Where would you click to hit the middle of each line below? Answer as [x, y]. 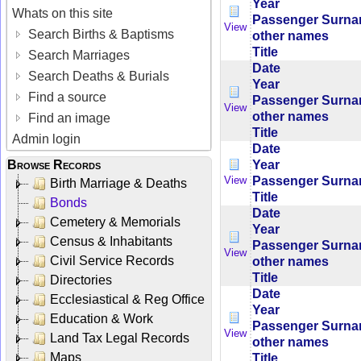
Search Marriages [78, 55]
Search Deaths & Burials [98, 76]
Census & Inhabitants [111, 241]
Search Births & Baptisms [100, 34]
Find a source [66, 97]
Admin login [47, 139]
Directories [81, 280]
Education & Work [102, 318]
